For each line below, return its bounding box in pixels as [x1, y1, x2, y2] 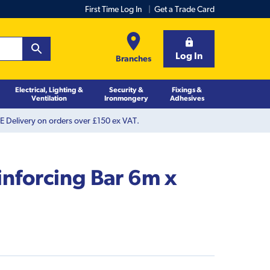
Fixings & [172, 85, 202, 93]
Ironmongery [104, 93, 148, 102]
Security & [108, 85, 143, 93]
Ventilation [31, 93, 67, 102]
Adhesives [169, 93, 204, 102]
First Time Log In [85, 4, 142, 14]
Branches [116, 53, 151, 63]
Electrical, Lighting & [14, 85, 83, 93]
